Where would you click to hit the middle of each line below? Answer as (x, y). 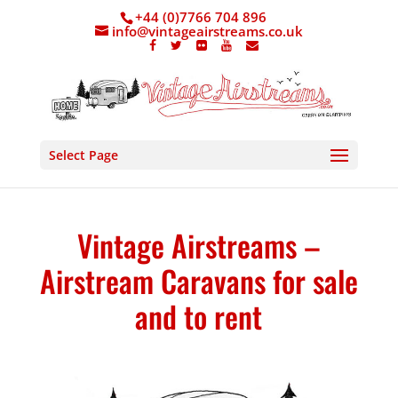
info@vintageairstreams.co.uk (207, 32)
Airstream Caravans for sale (199, 280)
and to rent (199, 316)
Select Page (83, 155)
